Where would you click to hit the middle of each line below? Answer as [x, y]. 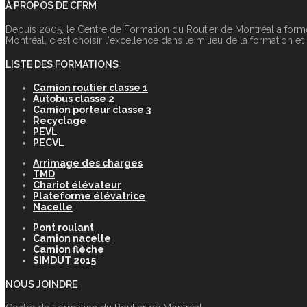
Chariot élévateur [77, 185]
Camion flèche [69, 250]
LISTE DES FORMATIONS [62, 64]
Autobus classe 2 [74, 99]
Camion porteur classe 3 [92, 110]
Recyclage [60, 121]
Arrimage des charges [88, 163]
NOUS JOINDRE [41, 284]
